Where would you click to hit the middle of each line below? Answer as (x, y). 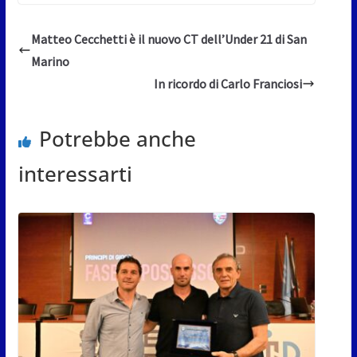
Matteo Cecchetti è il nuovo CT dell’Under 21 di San (169, 39)
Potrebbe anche (117, 138)
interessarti (75, 173)
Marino (50, 61)
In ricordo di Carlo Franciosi (228, 83)
